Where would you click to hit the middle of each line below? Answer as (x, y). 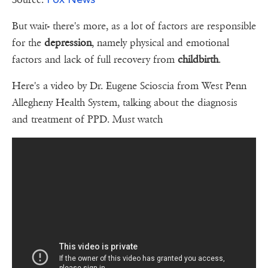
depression (68, 43)
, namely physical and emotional (160, 43)
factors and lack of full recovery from (95, 60)
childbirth (198, 60)
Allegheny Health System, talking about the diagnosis (125, 103)
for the (28, 43)
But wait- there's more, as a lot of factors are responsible (134, 26)
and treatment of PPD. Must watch (87, 120)
